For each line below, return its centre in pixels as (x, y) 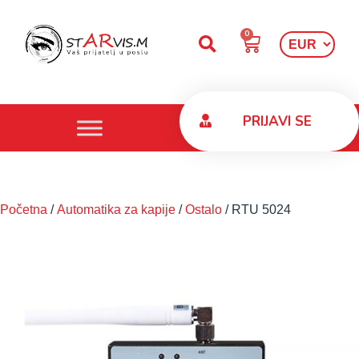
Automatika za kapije (116, 210)
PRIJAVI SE (277, 121)
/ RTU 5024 (256, 210)
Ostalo (204, 210)
